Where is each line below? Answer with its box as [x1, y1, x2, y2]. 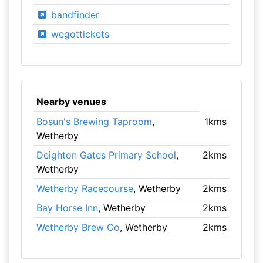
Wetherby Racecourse [36, 183, 133, 194]
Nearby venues [36, 96, 106, 107]
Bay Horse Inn [36, 202, 98, 214]
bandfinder [48, 9, 99, 21]
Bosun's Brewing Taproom [36, 116, 152, 127]
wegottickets [48, 28, 109, 40]
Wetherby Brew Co [36, 221, 120, 233]
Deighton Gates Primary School [36, 149, 176, 161]
